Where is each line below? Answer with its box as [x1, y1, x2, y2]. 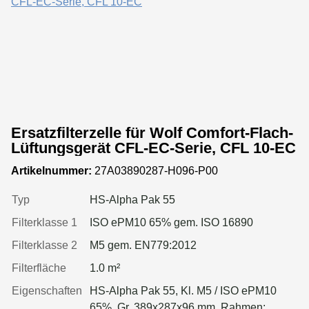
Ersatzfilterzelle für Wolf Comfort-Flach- [11, 123, 293, 141]
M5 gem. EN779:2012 [90, 239, 197, 251]
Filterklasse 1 [12, 216, 77, 228]
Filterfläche [12, 261, 66, 274]
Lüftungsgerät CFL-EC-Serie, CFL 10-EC [11, 139, 296, 157]
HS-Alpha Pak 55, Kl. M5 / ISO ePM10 [90, 284, 277, 297]
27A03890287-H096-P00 [92, 164, 218, 177]
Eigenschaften [12, 284, 82, 297]
